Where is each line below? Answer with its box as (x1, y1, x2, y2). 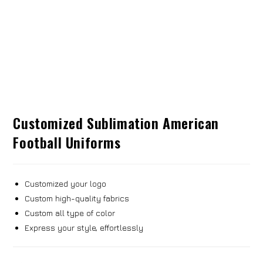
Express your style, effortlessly (25, 222, 144, 233)
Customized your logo (25, 178, 107, 189)
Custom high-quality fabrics (25, 193, 130, 204)
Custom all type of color (25, 208, 116, 218)
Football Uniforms (13, 131, 121, 153)
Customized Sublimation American (13, 112, 220, 134)
